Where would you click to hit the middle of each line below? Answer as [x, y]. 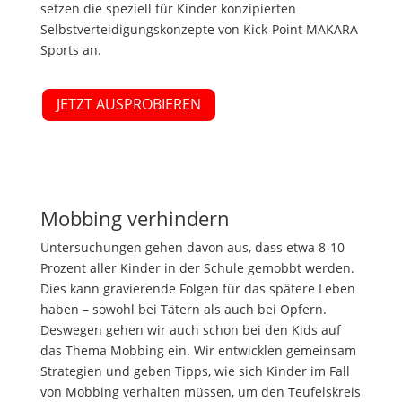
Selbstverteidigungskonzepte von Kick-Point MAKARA [199, 29]
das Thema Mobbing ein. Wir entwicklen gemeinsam [198, 351]
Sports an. [70, 49]
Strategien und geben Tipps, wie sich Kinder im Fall [195, 371]
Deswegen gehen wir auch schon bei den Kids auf [190, 330]
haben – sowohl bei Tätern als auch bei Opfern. [183, 310]
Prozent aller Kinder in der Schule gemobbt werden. [197, 268]
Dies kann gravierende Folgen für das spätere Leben [197, 289]
